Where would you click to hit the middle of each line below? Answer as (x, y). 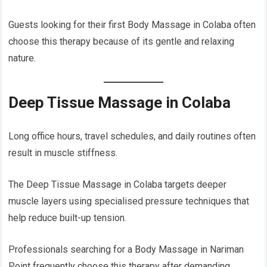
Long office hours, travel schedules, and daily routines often (132, 136)
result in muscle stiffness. (63, 153)
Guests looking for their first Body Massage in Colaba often (132, 25)
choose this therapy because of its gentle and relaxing (122, 42)
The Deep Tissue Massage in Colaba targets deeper (118, 185)
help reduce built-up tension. (68, 218)
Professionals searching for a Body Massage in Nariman (126, 250)
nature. (22, 58)
